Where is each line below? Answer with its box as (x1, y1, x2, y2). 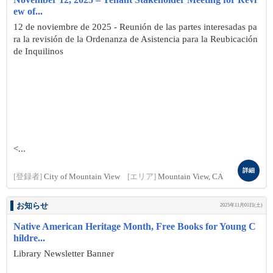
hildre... (13, 233, 45, 243)
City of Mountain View (44, 172, 120, 181)
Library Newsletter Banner (13, 249, 114, 258)
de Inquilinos (13, 46, 63, 56)
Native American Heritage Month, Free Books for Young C (13, 221, 256, 232)
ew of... (13, 6, 43, 16)
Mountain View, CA (158, 172, 223, 181)
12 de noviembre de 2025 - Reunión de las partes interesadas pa (13, 22, 257, 32)
